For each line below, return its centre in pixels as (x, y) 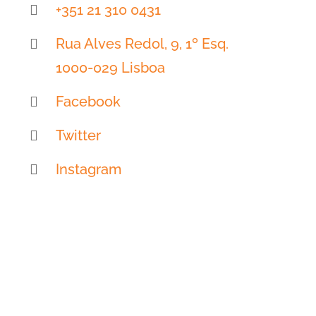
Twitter (78, 136)
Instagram (88, 170)
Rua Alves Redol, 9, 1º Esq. (142, 44)
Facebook (88, 102)
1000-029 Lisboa (110, 68)
